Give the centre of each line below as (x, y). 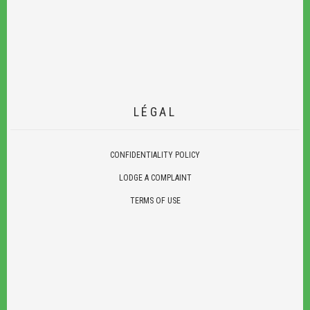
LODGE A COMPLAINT (155, 177)
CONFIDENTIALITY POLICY (155, 155)
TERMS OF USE (155, 200)
